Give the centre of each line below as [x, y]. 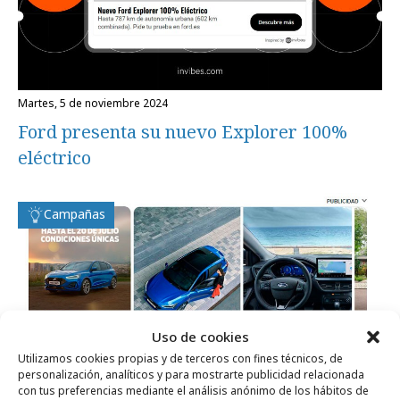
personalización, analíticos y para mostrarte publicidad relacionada [191, 374]
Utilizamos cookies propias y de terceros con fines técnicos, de [180, 358]
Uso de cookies [200, 336]
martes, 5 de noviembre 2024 [98, 103]
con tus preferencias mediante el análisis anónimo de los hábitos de [193, 390]
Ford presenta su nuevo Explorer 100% [183, 131]
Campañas [75, 213]
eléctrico [54, 157]
